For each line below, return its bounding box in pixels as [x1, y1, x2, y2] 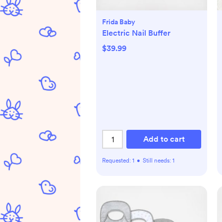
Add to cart [143, 134, 185, 144]
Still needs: [143, 157, 172, 165]
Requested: [102, 157, 132, 165]
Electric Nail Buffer [102, 28, 170, 38]
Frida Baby [102, 18, 135, 26]
